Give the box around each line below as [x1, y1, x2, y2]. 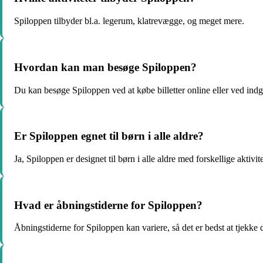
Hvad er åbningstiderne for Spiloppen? [14, 198, 203, 211]
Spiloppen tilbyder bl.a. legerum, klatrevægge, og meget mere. [14, 16, 244, 26]
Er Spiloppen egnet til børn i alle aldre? [14, 130, 204, 143]
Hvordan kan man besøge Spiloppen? [14, 60, 197, 73]
